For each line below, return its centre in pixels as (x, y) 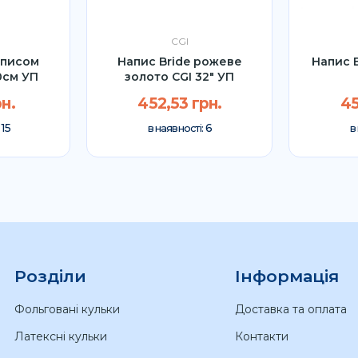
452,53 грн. (180, 104)
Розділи (50, 276)
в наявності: (176, 129)
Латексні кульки (60, 336)
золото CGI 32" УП (180, 76)
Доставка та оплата (290, 309)
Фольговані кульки (67, 309)
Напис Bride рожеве (179, 61)
